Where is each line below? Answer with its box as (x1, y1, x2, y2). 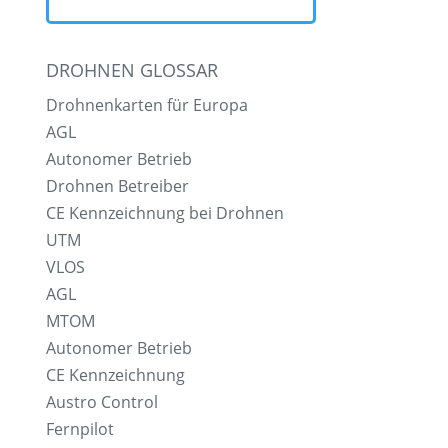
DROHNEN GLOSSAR (46, 57, 218, 82)
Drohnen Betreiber (46, 174, 189, 197)
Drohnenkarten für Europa (46, 93, 248, 116)
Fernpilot (46, 417, 114, 440)
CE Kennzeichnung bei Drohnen (46, 201, 284, 224)
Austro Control (46, 390, 158, 413)
